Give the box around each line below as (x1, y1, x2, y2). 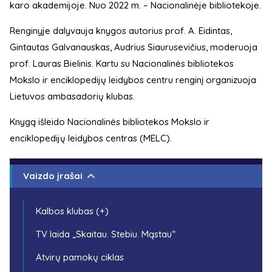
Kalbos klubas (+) (36, 205, 109, 217)
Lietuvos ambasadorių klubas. (10, 90, 135, 103)
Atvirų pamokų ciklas (36, 251, 124, 263)
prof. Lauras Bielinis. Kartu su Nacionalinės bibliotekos (10, 58, 234, 70)
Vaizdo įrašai (23, 170, 83, 182)
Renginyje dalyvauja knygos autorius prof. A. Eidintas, (10, 25, 232, 37)
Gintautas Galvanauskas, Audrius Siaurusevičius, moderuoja (10, 41, 257, 53)
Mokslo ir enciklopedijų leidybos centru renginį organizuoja (10, 74, 256, 86)
